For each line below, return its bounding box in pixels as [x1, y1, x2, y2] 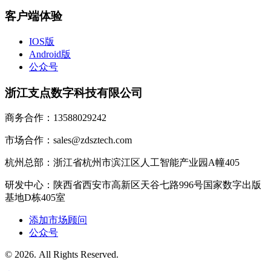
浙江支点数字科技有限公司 [5, 86, 143, 99]
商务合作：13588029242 [5, 113, 106, 123]
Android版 [29, 49, 71, 59]
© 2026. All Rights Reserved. [5, 249, 119, 260]
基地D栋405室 [5, 192, 65, 203]
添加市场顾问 [29, 215, 87, 226]
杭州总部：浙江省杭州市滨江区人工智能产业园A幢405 [5, 157, 240, 168]
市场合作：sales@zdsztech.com [5, 135, 132, 146]
